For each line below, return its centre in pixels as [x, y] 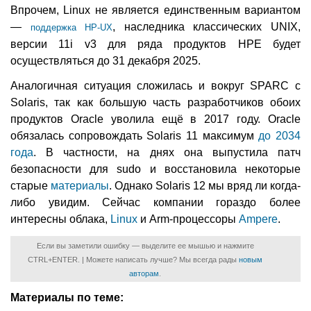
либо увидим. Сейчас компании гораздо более [155, 202]
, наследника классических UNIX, [207, 26]
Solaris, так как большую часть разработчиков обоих [155, 102]
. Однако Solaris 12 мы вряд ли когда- [205, 185]
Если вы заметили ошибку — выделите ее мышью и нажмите [145, 245]
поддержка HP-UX [72, 27]
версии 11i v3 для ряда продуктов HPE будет [155, 44]
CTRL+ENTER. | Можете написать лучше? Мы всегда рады [133, 259]
